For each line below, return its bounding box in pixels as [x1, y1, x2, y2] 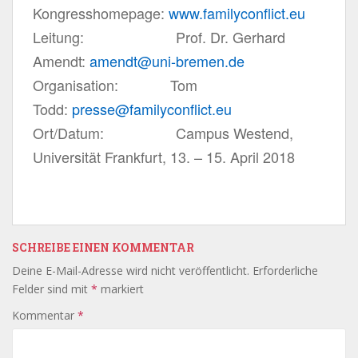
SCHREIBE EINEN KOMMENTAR [12, 239, 194, 255]
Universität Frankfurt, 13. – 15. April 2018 [33, 145, 295, 167]
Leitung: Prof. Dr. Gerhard [33, 26, 285, 47]
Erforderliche [253, 262, 318, 278]
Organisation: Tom [33, 74, 197, 95]
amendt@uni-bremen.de [89, 50, 245, 71]
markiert [97, 280, 144, 296]
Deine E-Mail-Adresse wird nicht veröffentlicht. [12, 262, 249, 278]
